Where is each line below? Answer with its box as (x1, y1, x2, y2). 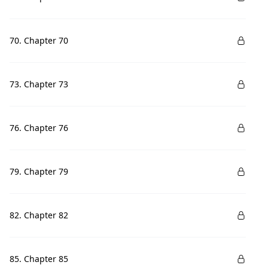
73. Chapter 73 (10, 78, 68, 90)
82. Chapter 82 (10, 209, 68, 221)
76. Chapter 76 (10, 122, 68, 133)
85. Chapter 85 (10, 253, 68, 264)
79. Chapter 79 (10, 166, 68, 177)
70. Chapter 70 (10, 35, 68, 46)
